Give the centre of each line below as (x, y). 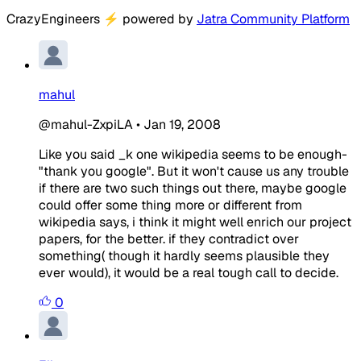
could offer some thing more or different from (170, 205)
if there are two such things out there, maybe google (193, 188)
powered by (158, 19)
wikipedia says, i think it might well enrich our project (195, 222)
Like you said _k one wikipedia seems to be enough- (193, 154)
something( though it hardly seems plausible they (184, 255)
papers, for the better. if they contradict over (169, 239)
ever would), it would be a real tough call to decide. (189, 272)
